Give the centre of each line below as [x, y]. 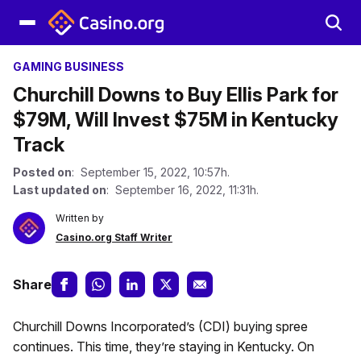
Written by [80, 218]
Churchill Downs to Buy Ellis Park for [176, 95]
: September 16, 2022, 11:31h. [183, 190]
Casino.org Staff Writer [114, 237]
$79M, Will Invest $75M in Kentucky [176, 120]
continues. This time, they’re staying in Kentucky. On [164, 346]
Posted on [42, 172]
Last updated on [60, 190]
